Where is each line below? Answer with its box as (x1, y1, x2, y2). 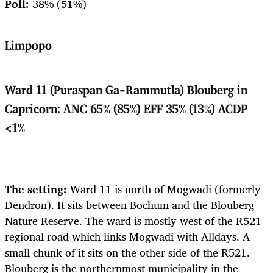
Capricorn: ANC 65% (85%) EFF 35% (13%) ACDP (5, 104, 247, 116)
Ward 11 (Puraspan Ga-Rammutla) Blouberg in (5, 85, 247, 97)
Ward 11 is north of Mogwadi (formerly (67, 180, 261, 199)
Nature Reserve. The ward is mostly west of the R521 (5, 211, 261, 230)
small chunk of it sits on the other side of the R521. (5, 243, 250, 262)
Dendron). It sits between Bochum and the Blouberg (5, 196, 254, 214)
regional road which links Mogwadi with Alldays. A (5, 227, 250, 246)
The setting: (5, 180, 67, 199)
